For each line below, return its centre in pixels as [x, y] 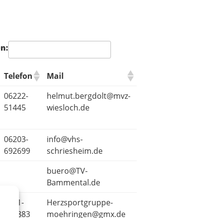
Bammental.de [73, 183]
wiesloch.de [68, 108]
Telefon [18, 76]
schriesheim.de [75, 151]
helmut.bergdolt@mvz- [89, 96]
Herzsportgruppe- [80, 203]
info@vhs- [65, 139]
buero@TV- [67, 171]
